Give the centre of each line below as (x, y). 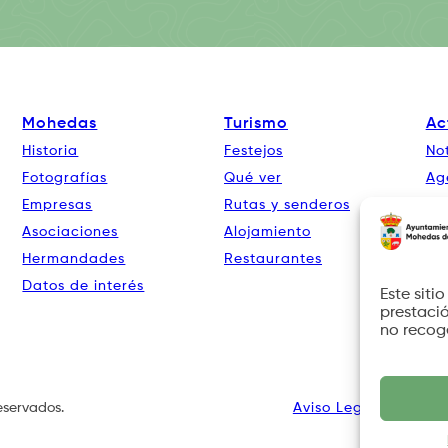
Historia (50, 151)
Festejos (254, 151)
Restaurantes (273, 259)
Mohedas (60, 124)
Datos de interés (83, 286)
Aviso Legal (334, 408)
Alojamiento (268, 232)
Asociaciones (70, 232)
